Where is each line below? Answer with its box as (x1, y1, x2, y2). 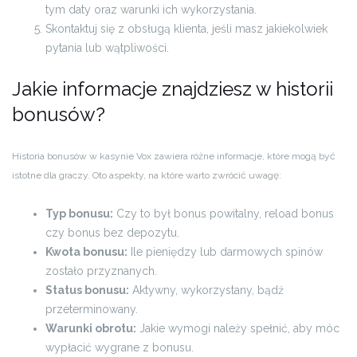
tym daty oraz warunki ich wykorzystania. (45, 3, 257, 16)
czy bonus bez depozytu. (45, 226, 179, 239)
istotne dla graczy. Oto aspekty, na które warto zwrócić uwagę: (12, 170, 281, 181)
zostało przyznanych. (45, 265, 157, 277)
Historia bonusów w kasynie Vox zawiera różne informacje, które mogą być (12, 151, 335, 162)
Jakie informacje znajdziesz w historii (12, 77, 333, 100)
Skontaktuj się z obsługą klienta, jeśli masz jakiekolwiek (45, 22, 328, 35)
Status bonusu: (45, 284, 129, 296)
